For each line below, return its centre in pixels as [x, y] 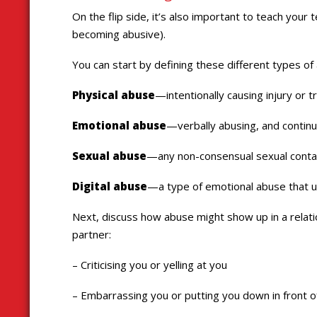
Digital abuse [110, 186]
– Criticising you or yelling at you [150, 265]
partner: [92, 235]
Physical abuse [114, 95]
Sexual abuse [109, 156]
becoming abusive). [119, 34]
